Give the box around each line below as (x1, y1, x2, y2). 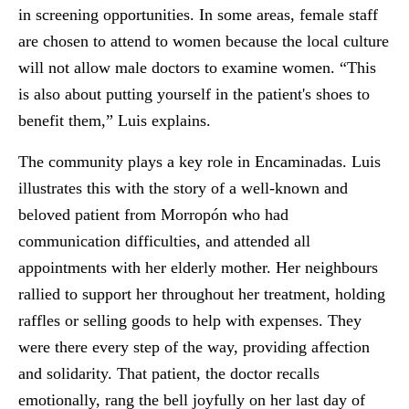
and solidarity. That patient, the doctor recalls (18, 364, 320, 383)
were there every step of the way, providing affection (18, 338, 370, 356)
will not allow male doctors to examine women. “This (18, 58, 376, 77)
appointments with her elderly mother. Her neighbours (18, 258, 378, 277)
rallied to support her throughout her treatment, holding (18, 285, 385, 303)
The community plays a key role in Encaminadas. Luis (18, 152, 381, 171)
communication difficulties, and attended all (18, 232, 310, 250)
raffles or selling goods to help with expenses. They (18, 311, 362, 330)
